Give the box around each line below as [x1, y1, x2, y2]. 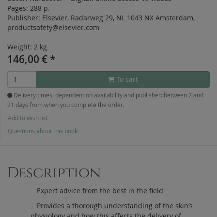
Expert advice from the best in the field [37, 186, 163, 195]
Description [7, 163, 101, 183]
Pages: [7, 3, 30, 13]
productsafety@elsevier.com [7, 22, 99, 32]
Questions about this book [8, 126, 77, 135]
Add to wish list [8, 113, 48, 122]
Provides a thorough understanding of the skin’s [37, 201, 193, 210]
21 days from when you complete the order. [7, 100, 124, 108]
